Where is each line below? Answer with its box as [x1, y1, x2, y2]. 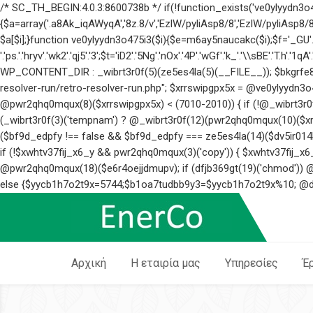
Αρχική [71, 256, 106, 270]
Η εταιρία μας [131, 256, 201, 270]
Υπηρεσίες [225, 256, 278, 270]
